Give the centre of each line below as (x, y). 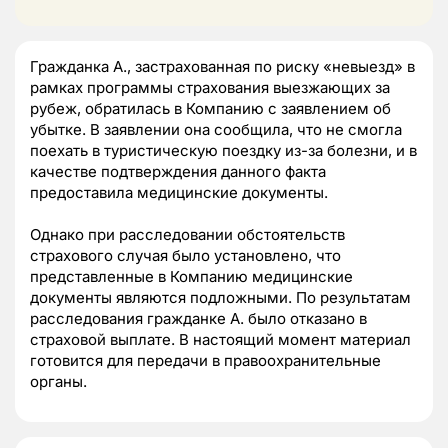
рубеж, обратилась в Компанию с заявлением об (210, 109)
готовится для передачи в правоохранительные (205, 361)
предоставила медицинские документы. (179, 193)
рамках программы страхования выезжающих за (210, 88)
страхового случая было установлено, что (185, 256)
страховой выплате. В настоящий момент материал (220, 340)
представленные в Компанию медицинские (191, 277)
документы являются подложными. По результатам (220, 298)
